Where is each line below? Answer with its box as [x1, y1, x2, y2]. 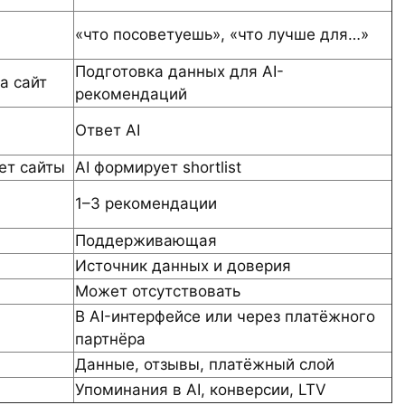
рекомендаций [75, 84, 187, 103]
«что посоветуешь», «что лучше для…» [75, 24, 369, 43]
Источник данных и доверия [75, 256, 291, 275]
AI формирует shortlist [75, 157, 241, 176]
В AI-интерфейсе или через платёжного [75, 306, 375, 325]
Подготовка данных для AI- [75, 61, 284, 80]
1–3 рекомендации [75, 193, 217, 212]
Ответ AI [75, 120, 140, 139]
